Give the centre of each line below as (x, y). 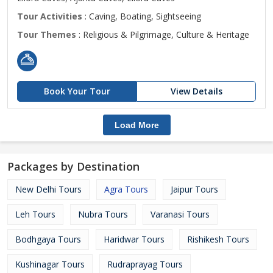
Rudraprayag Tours (145, 264)
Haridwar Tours (134, 239)
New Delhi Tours (48, 189)
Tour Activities (50, 16)
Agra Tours (126, 189)
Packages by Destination (73, 166)
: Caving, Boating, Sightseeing (142, 16)
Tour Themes (47, 34)
